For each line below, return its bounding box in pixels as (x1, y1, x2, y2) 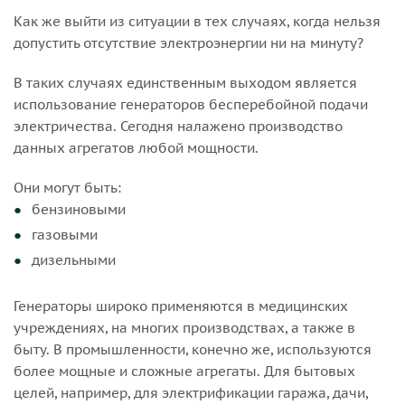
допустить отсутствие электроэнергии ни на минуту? (14, 34, 363, 52)
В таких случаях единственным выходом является (14, 74, 357, 92)
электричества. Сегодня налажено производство (14, 118, 343, 136)
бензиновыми (32, 201, 126, 219)
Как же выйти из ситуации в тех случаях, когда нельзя (14, 13, 381, 31)
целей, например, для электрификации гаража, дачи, (14, 384, 368, 402)
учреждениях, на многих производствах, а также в (14, 319, 355, 337)
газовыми (32, 226, 98, 244)
